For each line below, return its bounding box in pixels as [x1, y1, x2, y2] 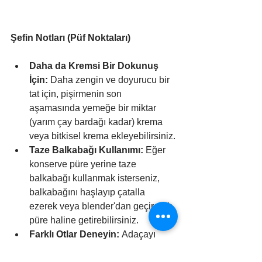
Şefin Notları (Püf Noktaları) [11, 33, 130, 43]
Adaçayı [119, 229, 158, 240]
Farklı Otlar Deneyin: [29, 229, 119, 240]
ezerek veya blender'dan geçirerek [29, 201, 174, 212]
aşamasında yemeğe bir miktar [29, 103, 158, 113]
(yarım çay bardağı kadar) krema [29, 117, 165, 127]
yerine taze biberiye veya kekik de [29, 243, 172, 254]
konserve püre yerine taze [29, 159, 139, 170]
